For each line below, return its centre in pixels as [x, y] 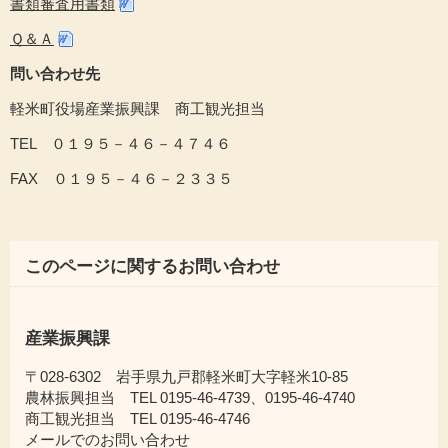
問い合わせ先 [55, 73]
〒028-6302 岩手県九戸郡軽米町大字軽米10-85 [186, 376]
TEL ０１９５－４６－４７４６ [120, 143]
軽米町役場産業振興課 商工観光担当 [137, 108]
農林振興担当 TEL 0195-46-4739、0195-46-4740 [190, 397]
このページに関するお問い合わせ [152, 266]
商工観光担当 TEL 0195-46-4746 [137, 418]
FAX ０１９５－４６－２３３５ [121, 178]
